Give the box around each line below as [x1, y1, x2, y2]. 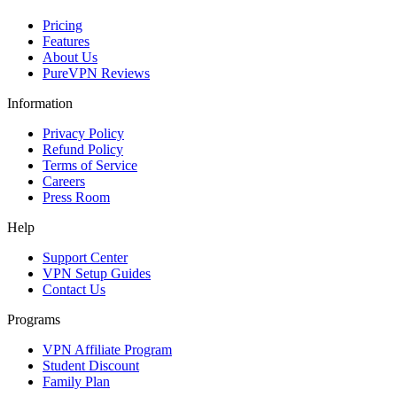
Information [7, 96, 73, 112]
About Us [43, 50, 97, 66]
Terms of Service [43, 158, 137, 174]
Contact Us [43, 282, 105, 298]
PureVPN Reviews [43, 66, 150, 82]
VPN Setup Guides [43, 266, 151, 282]
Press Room [43, 190, 110, 206]
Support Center [43, 250, 128, 266]
